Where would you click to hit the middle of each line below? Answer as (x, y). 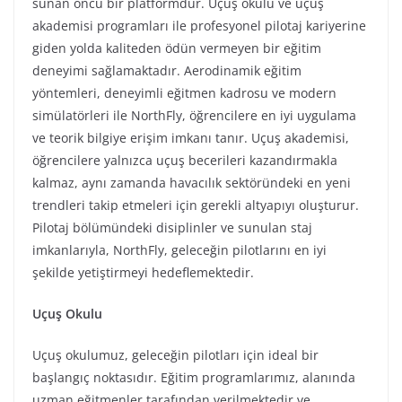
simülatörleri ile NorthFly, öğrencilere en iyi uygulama (194, 115)
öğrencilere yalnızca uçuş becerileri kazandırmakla (185, 160)
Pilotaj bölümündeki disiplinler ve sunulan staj (172, 227)
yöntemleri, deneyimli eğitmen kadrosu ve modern (184, 93)
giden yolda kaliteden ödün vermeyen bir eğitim (177, 48)
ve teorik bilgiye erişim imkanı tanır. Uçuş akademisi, (191, 138)
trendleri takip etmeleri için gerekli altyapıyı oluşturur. (196, 205)
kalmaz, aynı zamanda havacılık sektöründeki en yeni (192, 183)
